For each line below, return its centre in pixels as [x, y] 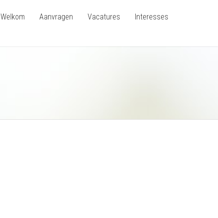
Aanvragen [56, 17]
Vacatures [104, 17]
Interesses [151, 17]
